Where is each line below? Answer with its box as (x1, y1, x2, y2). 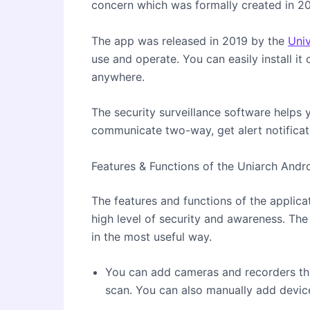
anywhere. (91, 69, 145, 84)
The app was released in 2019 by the (91, 33, 288, 48)
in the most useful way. (91, 229, 212, 244)
